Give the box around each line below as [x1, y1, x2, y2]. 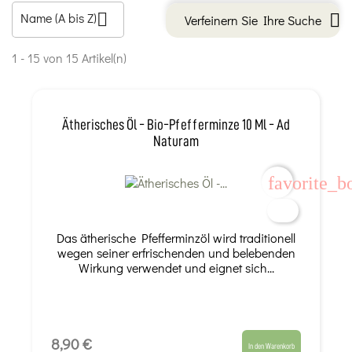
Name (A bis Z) [20, 9, 97, 26]
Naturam [153, 133, 199, 148]
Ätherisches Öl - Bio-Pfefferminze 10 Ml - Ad [62, 116, 290, 132]
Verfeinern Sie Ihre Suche [185, 11, 321, 28]
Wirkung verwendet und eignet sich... [78, 258, 274, 276]
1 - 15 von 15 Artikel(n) [12, 49, 126, 66]
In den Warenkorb [248, 341, 295, 350]
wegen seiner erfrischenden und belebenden [57, 244, 295, 261]
